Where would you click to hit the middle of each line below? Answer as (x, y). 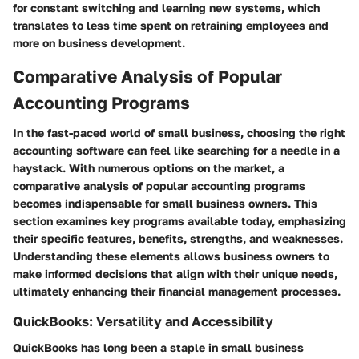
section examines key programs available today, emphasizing (179, 221)
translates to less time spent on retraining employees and (171, 25)
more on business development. (99, 42)
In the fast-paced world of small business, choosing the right (179, 133)
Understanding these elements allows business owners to (171, 256)
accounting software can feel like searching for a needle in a (176, 151)
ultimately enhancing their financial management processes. (177, 292)
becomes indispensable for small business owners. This (165, 204)
